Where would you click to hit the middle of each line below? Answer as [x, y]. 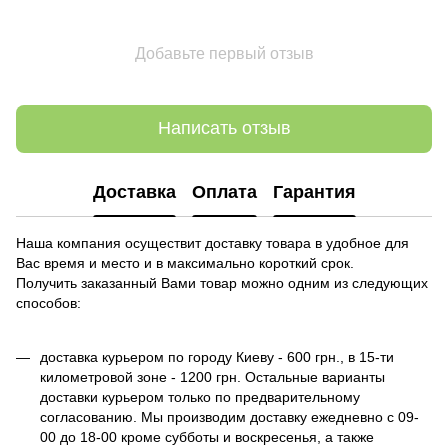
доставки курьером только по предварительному [200, 396]
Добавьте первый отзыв [224, 53]
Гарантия [314, 192]
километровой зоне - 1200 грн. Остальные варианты [212, 376]
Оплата [224, 192]
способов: [48, 302]
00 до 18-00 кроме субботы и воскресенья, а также [207, 436]
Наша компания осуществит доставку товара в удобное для [212, 242]
